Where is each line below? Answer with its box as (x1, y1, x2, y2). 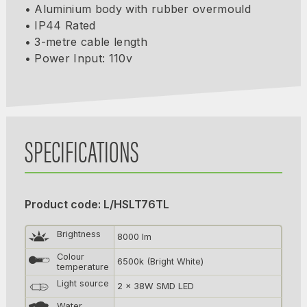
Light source (56, 278, 109, 288)
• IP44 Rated (24, 18, 96, 32)
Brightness (56, 228, 101, 239)
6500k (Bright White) (116, 256, 204, 267)
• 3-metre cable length (24, 34, 147, 49)
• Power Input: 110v (24, 51, 132, 65)
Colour (56, 251, 84, 262)
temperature (56, 261, 109, 272)
